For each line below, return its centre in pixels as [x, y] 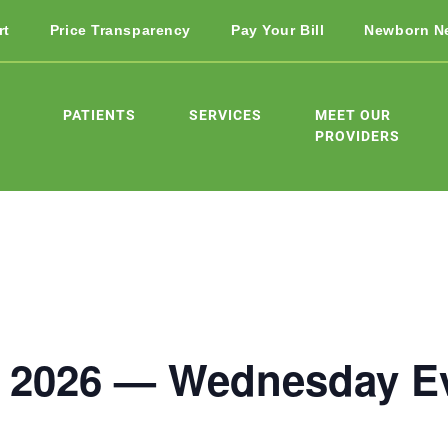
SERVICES [225, 114]
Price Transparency [120, 29]
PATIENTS [99, 114]
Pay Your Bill [277, 29]
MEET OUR [353, 114]
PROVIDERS [357, 135]
